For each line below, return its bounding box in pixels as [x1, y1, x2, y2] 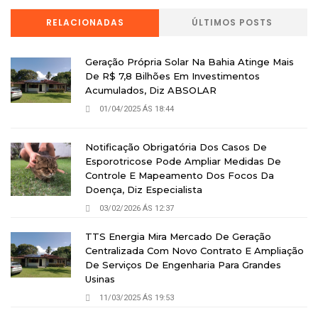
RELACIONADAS [45, 16, 124, 28]
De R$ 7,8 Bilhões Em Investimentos [85, 70, 260, 82]
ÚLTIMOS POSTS [192, 16, 273, 28]
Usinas [85, 273, 115, 285]
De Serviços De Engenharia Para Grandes [85, 258, 281, 270]
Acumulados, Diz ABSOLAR [85, 84, 216, 96]
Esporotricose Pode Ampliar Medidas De [85, 155, 281, 167]
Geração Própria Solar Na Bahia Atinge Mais [85, 55, 294, 67]
